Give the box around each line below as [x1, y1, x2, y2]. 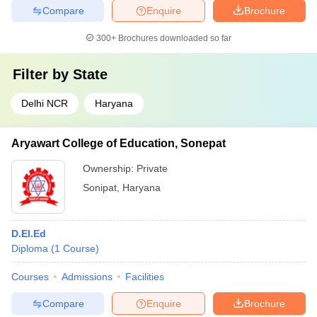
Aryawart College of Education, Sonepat [11, 137, 226, 149]
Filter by [13, 67, 73, 82]
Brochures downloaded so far [116, 33, 231, 43]
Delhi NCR [21, 98, 68, 109]
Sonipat [83, 182, 117, 193]
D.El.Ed [11, 228, 46, 239]
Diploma [11, 243, 48, 254]
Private [137, 163, 168, 174]
